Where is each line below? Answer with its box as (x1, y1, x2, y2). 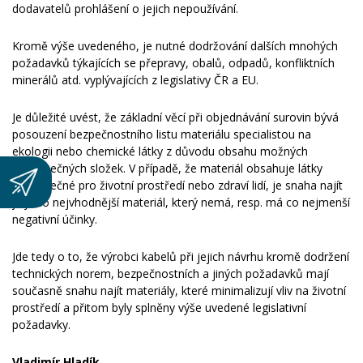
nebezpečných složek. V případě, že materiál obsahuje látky (12, 160, 322, 176)
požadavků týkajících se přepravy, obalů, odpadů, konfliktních (12, 55, 335, 70)
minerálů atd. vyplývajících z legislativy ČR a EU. (12, 72, 258, 88)
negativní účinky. (12, 211, 97, 227)
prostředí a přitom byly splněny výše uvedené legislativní (12, 300, 306, 315)
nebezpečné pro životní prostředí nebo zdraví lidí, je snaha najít (12, 177, 343, 193)
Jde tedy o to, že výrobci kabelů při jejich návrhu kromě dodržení (12, 249, 349, 264)
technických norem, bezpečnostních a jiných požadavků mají (12, 266, 329, 281)
